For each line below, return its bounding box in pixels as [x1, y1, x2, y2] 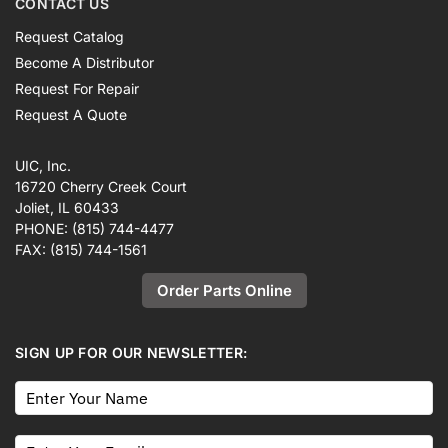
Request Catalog [15, 28, 124, 46]
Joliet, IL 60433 [15, 199, 119, 217]
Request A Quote [15, 106, 127, 124]
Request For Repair [15, 80, 139, 98]
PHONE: [15, 220, 72, 238]
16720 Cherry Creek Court [15, 178, 187, 196]
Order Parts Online [156, 281, 292, 301]
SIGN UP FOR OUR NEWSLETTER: [15, 344, 248, 362]
